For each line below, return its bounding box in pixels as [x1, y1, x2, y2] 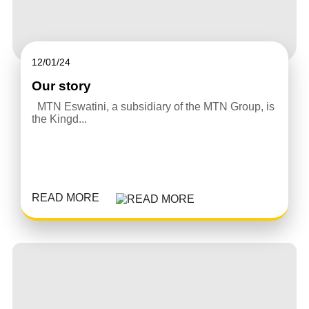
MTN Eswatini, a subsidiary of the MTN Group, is [31, 101, 275, 113]
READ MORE [31, 192, 99, 204]
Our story [31, 79, 91, 94]
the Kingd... [31, 113, 87, 126]
